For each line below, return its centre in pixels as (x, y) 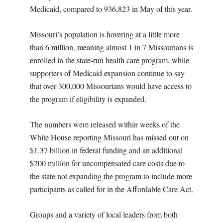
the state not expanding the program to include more (111, 176)
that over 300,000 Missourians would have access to (111, 86)
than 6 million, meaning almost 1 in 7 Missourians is (111, 47)
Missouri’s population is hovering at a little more (105, 34)
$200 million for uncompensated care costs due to (107, 163)
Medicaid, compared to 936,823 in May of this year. (111, 9)
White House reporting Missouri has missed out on (109, 137)
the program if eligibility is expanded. (88, 99)
